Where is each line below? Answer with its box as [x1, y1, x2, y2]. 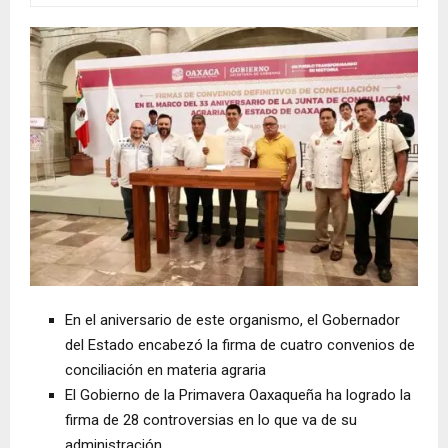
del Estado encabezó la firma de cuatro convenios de [65, 336, 415, 355]
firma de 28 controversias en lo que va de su [65, 411, 357, 430]
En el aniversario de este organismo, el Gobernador [65, 311, 400, 330]
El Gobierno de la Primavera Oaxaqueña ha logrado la [65, 386, 411, 405]
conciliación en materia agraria [65, 361, 266, 380]
